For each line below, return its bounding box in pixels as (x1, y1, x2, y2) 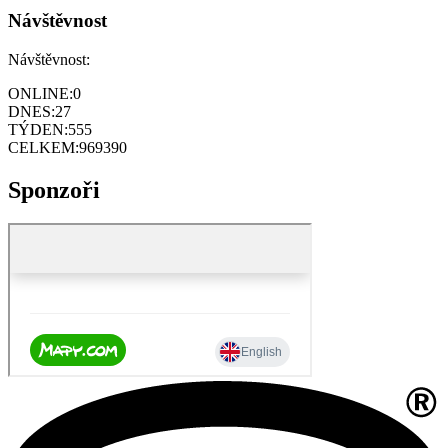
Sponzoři (8, 176, 100, 203)
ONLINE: (8, 84, 73, 102)
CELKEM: (8, 138, 79, 156)
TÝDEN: (8, 120, 68, 138)
